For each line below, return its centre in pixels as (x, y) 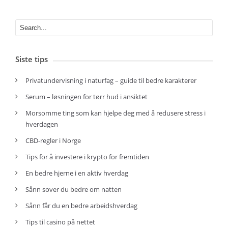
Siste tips (32, 59)
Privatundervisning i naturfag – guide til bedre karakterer (111, 80)
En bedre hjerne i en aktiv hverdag (77, 173)
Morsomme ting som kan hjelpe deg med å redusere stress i (116, 113)
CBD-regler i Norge (54, 140)
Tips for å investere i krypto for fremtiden (87, 157)
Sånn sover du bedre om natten (74, 189)
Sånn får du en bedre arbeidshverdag (81, 206)
